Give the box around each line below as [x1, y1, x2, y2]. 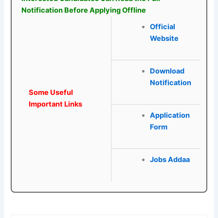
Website [149, 34, 179, 43]
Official [149, 22, 175, 32]
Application [149, 111, 190, 120]
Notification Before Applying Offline [21, 6, 146, 15]
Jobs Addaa [149, 155, 190, 164]
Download [149, 67, 184, 76]
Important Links [29, 100, 83, 109]
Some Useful [29, 88, 73, 97]
